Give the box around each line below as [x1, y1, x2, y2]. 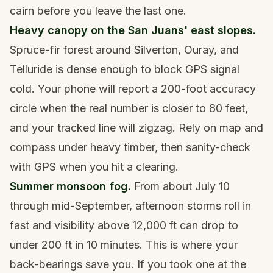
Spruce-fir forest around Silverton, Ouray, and [10, 43, 239, 57]
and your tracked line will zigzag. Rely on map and [10, 121, 263, 135]
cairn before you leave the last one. [10, 4, 186, 18]
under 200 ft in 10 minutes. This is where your [10, 238, 238, 252]
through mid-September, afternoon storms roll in [10, 199, 251, 213]
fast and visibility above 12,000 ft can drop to [10, 219, 238, 232]
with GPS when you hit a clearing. [10, 160, 179, 174]
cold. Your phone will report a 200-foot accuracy [10, 82, 256, 96]
